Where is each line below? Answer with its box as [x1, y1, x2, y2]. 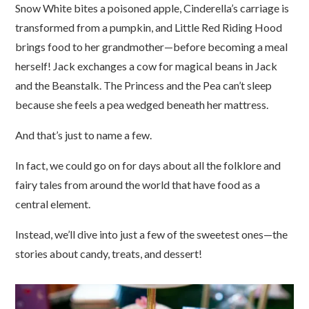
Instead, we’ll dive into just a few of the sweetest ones [15, 228, 264, 241]
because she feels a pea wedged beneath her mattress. [15, 98, 269, 112]
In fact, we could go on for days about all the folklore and [15, 159, 281, 172]
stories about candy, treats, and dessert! [15, 247, 203, 261]
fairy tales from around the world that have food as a [15, 178, 261, 192]
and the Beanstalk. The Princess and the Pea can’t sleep [15, 79, 272, 92]
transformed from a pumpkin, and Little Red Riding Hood [15, 21, 283, 34]
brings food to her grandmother [15, 40, 165, 54]
